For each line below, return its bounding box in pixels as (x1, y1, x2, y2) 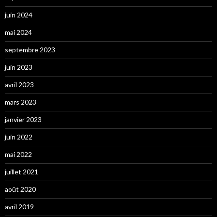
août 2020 (5, 185, 36, 194)
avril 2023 (5, 80, 34, 89)
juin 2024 (5, 11, 32, 19)
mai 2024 (5, 28, 32, 37)
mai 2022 (5, 150, 32, 159)
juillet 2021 (5, 168, 38, 176)
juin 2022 (5, 133, 32, 141)
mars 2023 (5, 98, 36, 107)
